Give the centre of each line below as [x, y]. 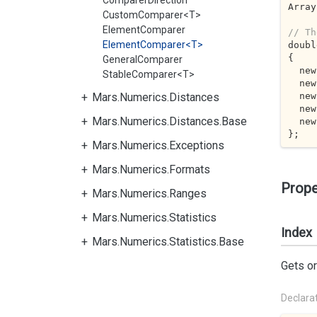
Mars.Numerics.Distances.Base [169, 121]
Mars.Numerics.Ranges [149, 194]
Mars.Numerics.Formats [151, 169]
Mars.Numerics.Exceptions [158, 145]
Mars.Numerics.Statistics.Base [168, 242]
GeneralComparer [143, 59]
